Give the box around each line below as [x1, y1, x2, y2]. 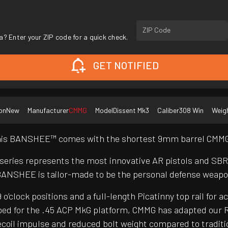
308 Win [179, 106, 204, 115]
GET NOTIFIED [93, 59, 159, 72]
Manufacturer [27, 106, 69, 115]
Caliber [157, 106, 179, 115]
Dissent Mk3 [113, 106, 149, 115]
